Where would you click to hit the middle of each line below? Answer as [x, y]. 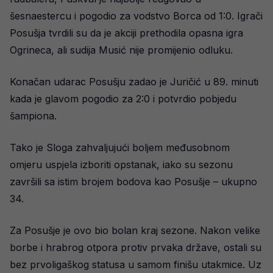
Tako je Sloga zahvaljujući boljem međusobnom [120, 148]
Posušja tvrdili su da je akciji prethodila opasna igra [126, 33]
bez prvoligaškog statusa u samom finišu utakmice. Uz [136, 265]
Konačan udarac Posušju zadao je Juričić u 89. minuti [134, 82]
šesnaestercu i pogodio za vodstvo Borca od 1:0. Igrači [136, 16]
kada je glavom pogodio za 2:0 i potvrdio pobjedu [123, 99]
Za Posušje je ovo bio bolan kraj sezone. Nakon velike [135, 231]
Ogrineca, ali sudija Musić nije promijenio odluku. [121, 50]
